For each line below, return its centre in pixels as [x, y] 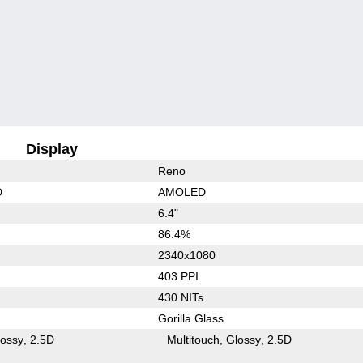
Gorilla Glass [190, 318]
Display [52, 149]
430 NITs [180, 297]
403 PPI [178, 276]
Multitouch [194, 339]
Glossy [244, 339]
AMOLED [181, 192]
